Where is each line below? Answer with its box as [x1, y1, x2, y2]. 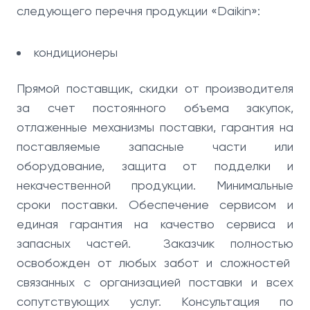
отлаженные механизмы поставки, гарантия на [17, 120, 293, 134]
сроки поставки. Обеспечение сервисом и [17, 197, 293, 212]
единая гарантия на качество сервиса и [17, 217, 293, 231]
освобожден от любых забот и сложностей [17, 255, 293, 270]
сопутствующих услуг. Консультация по [17, 294, 293, 309]
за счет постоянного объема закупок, [17, 100, 293, 115]
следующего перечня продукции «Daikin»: [17, 3, 260, 18]
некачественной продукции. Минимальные [17, 178, 293, 192]
